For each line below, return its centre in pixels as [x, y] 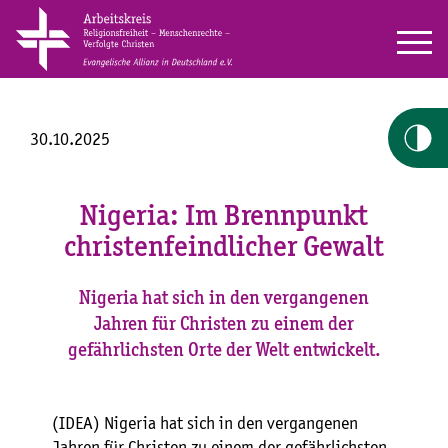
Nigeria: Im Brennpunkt [224, 218]
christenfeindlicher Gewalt [224, 249]
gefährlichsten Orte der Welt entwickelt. [224, 350]
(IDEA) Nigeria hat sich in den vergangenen [205, 423]
